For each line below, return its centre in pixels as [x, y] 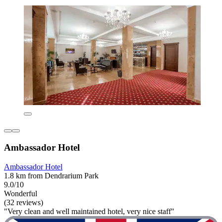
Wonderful [21, 193]
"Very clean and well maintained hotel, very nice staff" [89, 211]
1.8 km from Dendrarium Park [51, 175]
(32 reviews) [24, 202]
